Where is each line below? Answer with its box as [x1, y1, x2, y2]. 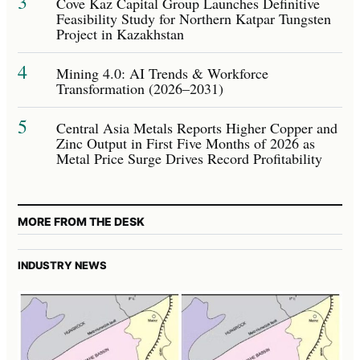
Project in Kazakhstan [56, 23, 184, 43]
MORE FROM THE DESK [18, 214, 145, 228]
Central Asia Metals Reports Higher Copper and [56, 117, 337, 137]
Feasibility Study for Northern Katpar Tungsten [56, 8, 331, 28]
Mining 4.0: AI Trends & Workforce [56, 63, 268, 83]
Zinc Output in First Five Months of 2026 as [56, 133, 315, 153]
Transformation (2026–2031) [56, 78, 223, 98]
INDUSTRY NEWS [18, 258, 107, 272]
